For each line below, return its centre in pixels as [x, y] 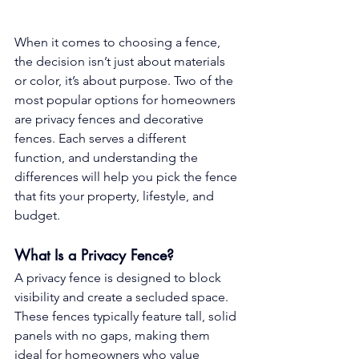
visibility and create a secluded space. [123, 297]
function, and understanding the [108, 158]
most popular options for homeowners [127, 100]
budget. [37, 216]
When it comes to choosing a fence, [119, 42]
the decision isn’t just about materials [121, 62]
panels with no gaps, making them [114, 336]
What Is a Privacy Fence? [94, 255]
